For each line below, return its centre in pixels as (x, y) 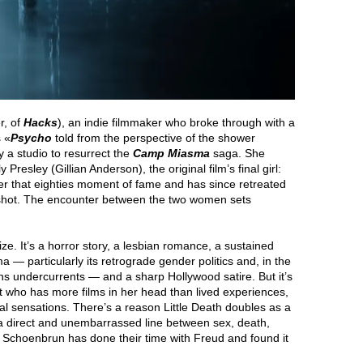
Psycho (31, 137)
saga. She (239, 153)
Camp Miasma (171, 153)
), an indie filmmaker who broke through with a (176, 122)
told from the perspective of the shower (154, 137)
